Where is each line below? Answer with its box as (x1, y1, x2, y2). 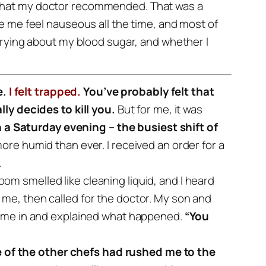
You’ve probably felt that (83, 84, 214, 99)
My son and (154, 191, 212, 206)
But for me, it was (117, 102, 202, 117)
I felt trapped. (8, 84, 81, 99)
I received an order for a (107, 137, 224, 153)
